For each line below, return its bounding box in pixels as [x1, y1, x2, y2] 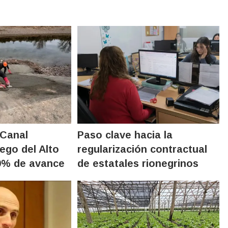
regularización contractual [77, 143, 208, 155]
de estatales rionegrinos [77, 157, 199, 169]
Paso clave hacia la [77, 129, 173, 140]
